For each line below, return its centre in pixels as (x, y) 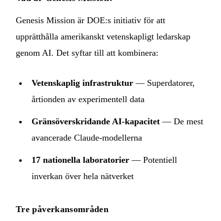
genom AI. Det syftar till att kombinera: (87, 53)
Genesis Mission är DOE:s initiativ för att (91, 20)
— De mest (182, 121)
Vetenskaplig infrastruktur (82, 83)
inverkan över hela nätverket (83, 176)
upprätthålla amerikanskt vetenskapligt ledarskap (103, 36)
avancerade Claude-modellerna (87, 137)
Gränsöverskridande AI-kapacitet (96, 121)
